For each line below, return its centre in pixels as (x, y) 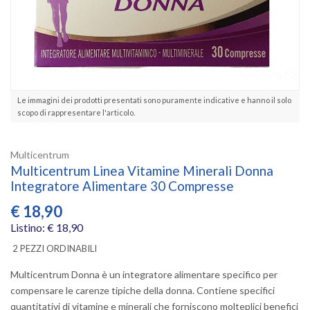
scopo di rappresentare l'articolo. (76, 112)
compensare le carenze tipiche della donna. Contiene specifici (143, 290)
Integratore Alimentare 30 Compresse (122, 185)
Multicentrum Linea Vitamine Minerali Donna (142, 170)
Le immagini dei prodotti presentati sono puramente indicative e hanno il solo (154, 100)
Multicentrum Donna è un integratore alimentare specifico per (144, 274)
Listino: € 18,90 (47, 227)
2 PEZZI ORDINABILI (55, 248)
